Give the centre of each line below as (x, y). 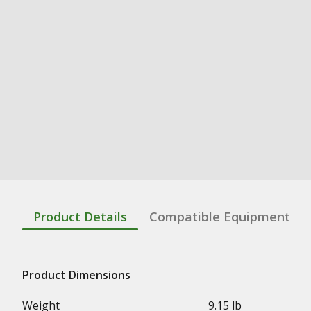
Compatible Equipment (220, 217)
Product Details (80, 217)
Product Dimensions (76, 275)
